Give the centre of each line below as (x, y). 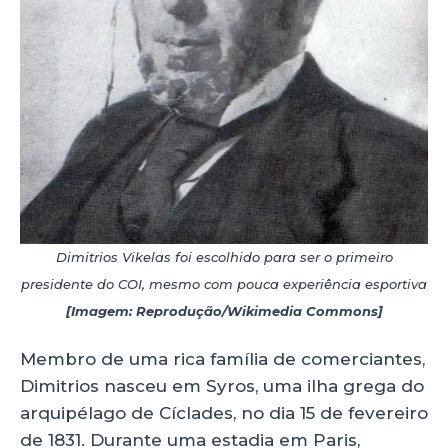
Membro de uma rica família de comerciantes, (222, 358)
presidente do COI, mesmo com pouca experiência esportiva (224, 284)
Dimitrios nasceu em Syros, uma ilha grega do (222, 385)
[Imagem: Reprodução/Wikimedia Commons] (224, 311)
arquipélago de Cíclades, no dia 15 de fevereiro (224, 412)
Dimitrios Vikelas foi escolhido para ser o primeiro (224, 257)
